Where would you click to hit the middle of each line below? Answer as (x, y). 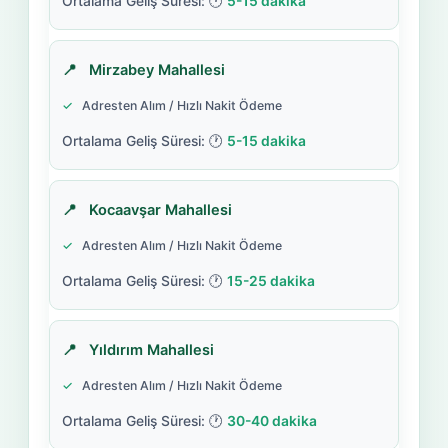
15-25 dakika (270, 280)
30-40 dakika (271, 420)
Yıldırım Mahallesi (151, 349)
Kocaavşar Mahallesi (160, 209)
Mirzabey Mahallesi (156, 69)
